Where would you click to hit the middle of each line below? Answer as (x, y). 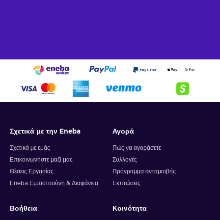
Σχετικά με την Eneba (45, 132)
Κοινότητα (130, 209)
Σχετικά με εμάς (30, 148)
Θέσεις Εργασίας (32, 172)
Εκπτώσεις (126, 183)
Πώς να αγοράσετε (137, 148)
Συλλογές (125, 160)
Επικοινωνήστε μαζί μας (41, 160)
